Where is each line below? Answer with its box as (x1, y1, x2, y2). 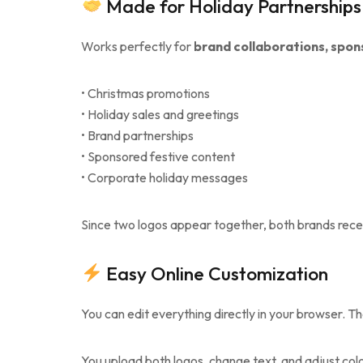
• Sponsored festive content (81, 147, 235, 164)
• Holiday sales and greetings (81, 105, 239, 122)
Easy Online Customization (102, 261, 329, 285)
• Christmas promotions (81, 84, 210, 101)
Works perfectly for (81, 37, 194, 54)
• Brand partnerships (81, 126, 194, 143)
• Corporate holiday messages (81, 169, 248, 186)
